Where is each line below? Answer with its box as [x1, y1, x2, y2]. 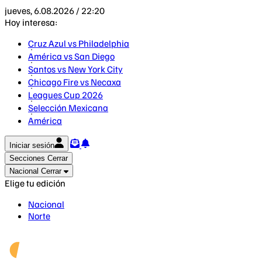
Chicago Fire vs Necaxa [28, 76, 121, 88]
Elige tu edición [5, 177, 65, 189]
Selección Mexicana [28, 102, 108, 113]
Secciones [9, 154, 45, 163]
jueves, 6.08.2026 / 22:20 [5, 5, 105, 16]
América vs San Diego [28, 50, 115, 62]
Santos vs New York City [28, 63, 123, 75]
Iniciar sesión [9, 141, 54, 150]
